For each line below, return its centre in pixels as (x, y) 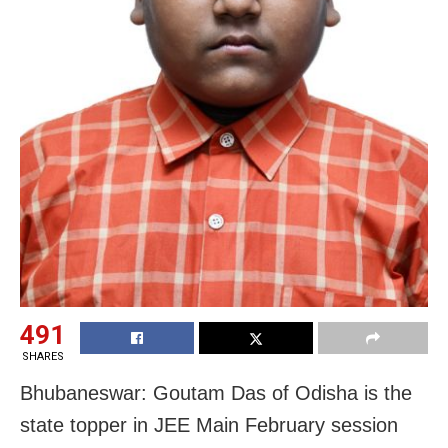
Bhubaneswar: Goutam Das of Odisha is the (216, 392)
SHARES (42, 356)
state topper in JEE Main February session (209, 424)
